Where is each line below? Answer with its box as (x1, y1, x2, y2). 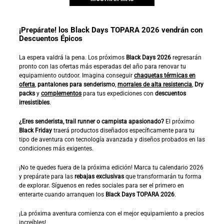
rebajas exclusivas (74, 172, 124, 180)
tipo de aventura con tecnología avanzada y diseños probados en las (19, 135, 205, 143)
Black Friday (19, 126, 52, 134)
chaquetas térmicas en (134, 71, 195, 79)
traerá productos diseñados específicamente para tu (52, 126, 194, 134)
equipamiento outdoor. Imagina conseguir (19, 71, 134, 79)
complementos (41, 89, 81, 97)
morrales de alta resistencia (117, 80, 192, 88)
